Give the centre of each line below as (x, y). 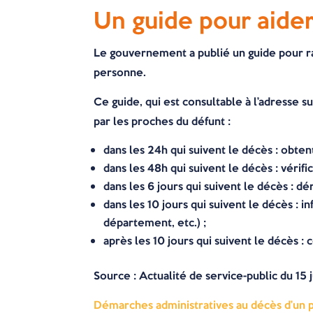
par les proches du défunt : (162, 121)
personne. (120, 72)
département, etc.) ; (155, 223)
